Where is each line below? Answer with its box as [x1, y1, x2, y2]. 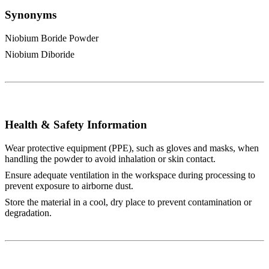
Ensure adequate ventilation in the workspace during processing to [5, 170, 255, 181]
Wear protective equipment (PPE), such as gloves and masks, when [5, 143, 259, 154]
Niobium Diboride [5, 49, 74, 59]
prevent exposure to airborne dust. [5, 181, 133, 192]
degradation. [5, 208, 52, 219]
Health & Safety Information [5, 118, 147, 131]
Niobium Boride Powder [5, 32, 98, 43]
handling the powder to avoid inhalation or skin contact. [5, 154, 216, 165]
